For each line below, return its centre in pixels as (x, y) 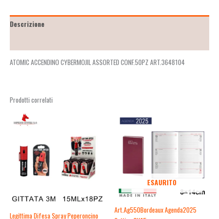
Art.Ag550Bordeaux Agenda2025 (155, 210)
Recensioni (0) (31, 41)
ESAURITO (162, 183)
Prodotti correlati (31, 100)
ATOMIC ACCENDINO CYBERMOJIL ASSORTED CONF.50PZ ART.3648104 (97, 62)
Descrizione (27, 24)
